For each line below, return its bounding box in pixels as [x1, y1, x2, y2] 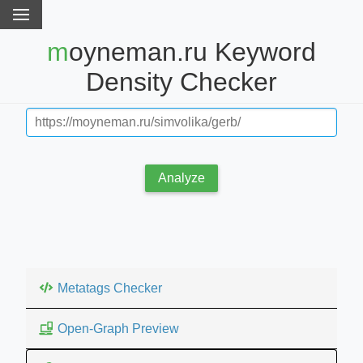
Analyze [158, 170, 205, 185]
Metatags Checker [58, 280, 162, 295]
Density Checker [86, 67, 277, 97]
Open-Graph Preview [58, 321, 179, 335]
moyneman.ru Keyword [47, 37, 69, 67]
